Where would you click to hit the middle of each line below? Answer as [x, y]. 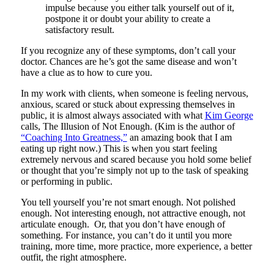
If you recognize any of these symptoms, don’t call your [128, 50]
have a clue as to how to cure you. [86, 72]
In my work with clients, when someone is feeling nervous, [134, 93]
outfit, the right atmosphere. [73, 257]
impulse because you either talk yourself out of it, [139, 7]
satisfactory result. [80, 29]
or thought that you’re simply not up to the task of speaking [134, 170]
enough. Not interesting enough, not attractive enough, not [133, 213]
